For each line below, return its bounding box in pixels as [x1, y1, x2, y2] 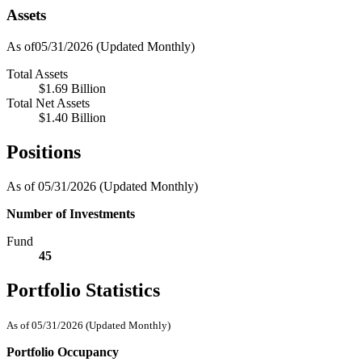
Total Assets [6, 67, 68, 82]
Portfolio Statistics [6, 279, 160, 301]
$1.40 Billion [39, 111, 106, 125]
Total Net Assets [6, 96, 90, 111]
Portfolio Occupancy [6, 344, 119, 359]
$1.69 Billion [39, 82, 106, 96]
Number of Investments [6, 206, 135, 221]
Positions [6, 141, 81, 163]
